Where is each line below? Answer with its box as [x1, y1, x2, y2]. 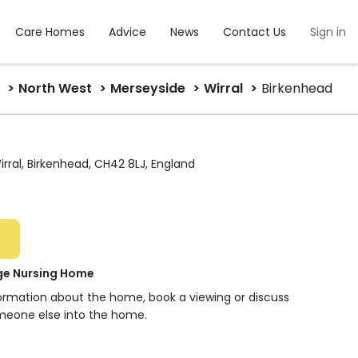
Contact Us [223, 24, 286, 40]
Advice [109, 24, 146, 40]
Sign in [310, 24, 346, 40]
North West [18, 79, 92, 97]
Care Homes [15, 24, 85, 40]
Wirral [204, 79, 243, 97]
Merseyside [110, 79, 185, 97]
